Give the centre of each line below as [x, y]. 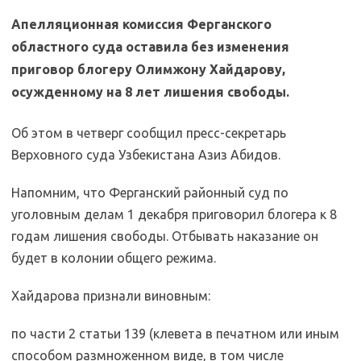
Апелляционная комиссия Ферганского [141, 24]
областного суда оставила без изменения [150, 47]
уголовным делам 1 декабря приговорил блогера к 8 [174, 214]
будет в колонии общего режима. [114, 258]
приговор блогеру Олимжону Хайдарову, [148, 69]
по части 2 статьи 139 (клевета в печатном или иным [175, 334]
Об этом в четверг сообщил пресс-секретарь [149, 133]
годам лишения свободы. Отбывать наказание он [165, 236]
